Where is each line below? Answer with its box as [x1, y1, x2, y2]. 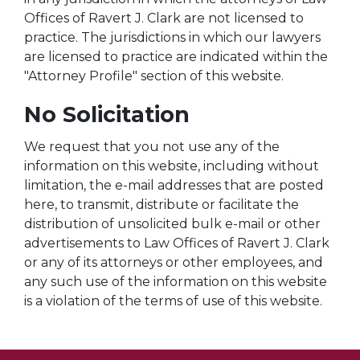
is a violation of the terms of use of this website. [24, 293, 322, 309]
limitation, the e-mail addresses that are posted [24, 178, 324, 193]
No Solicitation [24, 101, 190, 128]
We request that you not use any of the [24, 139, 280, 154]
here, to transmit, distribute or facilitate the [24, 197, 299, 212]
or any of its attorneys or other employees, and [24, 255, 323, 270]
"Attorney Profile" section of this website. [24, 68, 284, 84]
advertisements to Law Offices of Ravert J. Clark [24, 235, 329, 251]
